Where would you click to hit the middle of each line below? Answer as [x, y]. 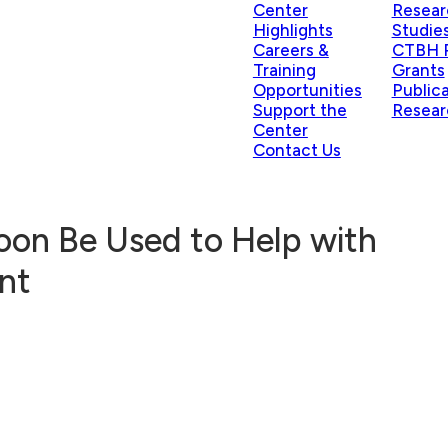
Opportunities [307, 90]
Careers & [290, 50]
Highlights [292, 30]
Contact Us [296, 150]
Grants [418, 70]
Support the [299, 110]
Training [284, 70]
